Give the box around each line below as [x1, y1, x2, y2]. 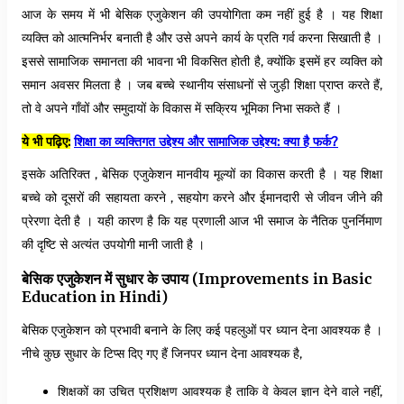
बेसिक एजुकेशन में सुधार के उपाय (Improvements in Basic [22, 269, 372, 288]
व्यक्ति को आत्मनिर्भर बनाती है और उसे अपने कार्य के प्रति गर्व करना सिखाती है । [22, 30, 382, 46]
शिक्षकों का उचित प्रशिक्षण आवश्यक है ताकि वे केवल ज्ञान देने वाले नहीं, [58, 383, 382, 399]
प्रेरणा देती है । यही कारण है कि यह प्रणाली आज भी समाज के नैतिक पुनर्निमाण [22, 213, 382, 229]
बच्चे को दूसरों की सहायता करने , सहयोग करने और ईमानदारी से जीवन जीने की [22, 189, 382, 206]
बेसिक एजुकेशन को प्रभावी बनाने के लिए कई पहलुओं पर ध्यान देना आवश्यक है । [22, 322, 382, 338]
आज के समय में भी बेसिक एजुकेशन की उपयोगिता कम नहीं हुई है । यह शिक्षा [22, 6, 382, 23]
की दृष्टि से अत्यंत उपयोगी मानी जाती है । [22, 236, 205, 252]
